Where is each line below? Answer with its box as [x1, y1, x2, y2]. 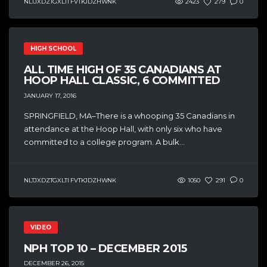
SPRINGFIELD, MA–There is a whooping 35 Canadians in [24, 110, 235, 120]
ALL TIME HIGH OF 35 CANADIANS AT [24, 63, 222, 76]
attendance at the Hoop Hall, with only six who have [24, 123, 222, 133]
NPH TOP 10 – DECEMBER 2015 [24, 241, 187, 255]
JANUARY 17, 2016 [24, 91, 76, 100]
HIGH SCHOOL [30, 44, 76, 52]
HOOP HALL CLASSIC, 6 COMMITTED [24, 73, 221, 87]
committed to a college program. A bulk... [24, 136, 185, 147]
